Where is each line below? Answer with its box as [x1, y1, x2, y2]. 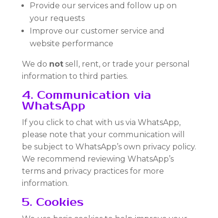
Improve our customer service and [29, 26, 164, 36]
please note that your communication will [21, 130, 185, 139]
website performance [29, 39, 113, 48]
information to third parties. [21, 72, 128, 81]
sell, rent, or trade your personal [63, 59, 190, 69]
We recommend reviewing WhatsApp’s [21, 154, 174, 163]
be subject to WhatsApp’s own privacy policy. [21, 142, 196, 151]
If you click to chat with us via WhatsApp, [21, 118, 181, 127]
